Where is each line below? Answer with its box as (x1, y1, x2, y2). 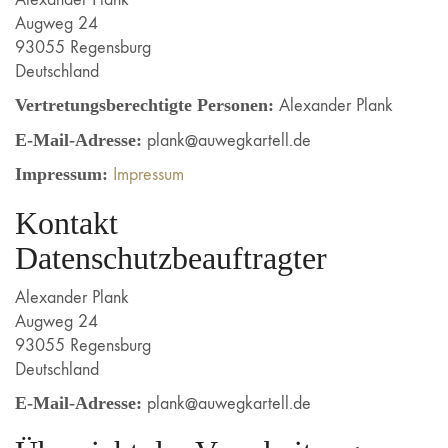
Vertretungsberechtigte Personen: (15, 95, 274, 115)
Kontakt (15, 205, 118, 241)
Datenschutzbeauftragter (15, 240, 327, 276)
